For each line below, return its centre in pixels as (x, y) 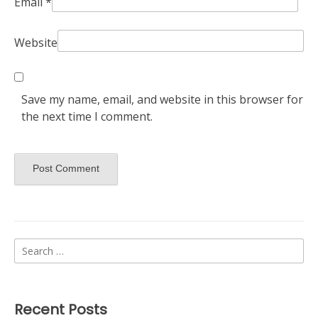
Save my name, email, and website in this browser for (162, 99)
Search (32, 246)
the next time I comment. (87, 116)
